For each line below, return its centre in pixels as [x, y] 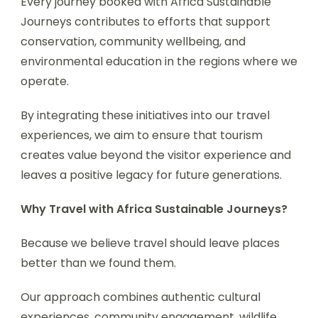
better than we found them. [98, 263]
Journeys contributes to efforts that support [146, 22]
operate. [45, 81]
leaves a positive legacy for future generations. [151, 175]
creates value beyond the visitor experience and [156, 155]
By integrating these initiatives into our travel [145, 115]
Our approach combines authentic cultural [141, 297]
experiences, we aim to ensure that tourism [142, 135]
